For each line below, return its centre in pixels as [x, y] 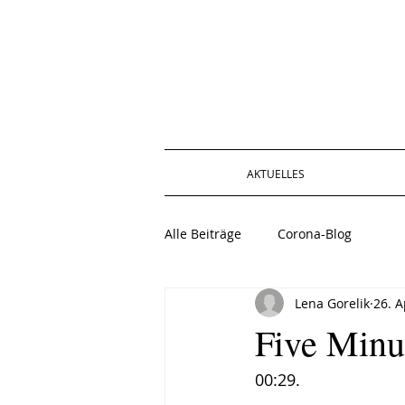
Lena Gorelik [332, 303]
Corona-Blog [315, 233]
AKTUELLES [275, 174]
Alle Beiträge [203, 233]
